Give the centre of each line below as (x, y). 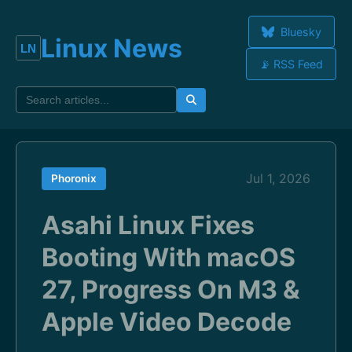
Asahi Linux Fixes (148, 225)
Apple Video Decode (167, 322)
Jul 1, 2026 (278, 178)
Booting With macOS (169, 257)
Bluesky (299, 32)
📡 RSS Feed (291, 64)
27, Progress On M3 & (171, 290)
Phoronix (74, 178)
